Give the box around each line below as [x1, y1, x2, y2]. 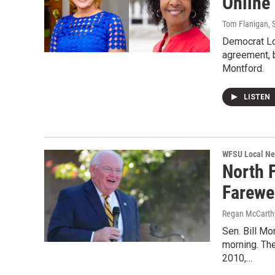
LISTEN [244, 93, 272, 101]
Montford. [222, 63, 264, 74]
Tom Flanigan [222, 19, 268, 29]
